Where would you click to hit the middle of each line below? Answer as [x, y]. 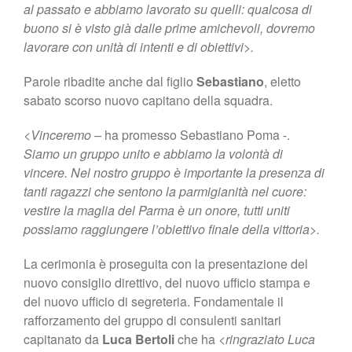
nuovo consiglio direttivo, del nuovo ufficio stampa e [167, 282]
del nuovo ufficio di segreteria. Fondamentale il [154, 301]
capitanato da [63, 339]
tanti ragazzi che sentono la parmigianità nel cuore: [165, 191]
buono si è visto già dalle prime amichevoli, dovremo [169, 27]
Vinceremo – [68, 134]
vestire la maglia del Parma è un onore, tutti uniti [157, 210]
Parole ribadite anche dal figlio [110, 81]
